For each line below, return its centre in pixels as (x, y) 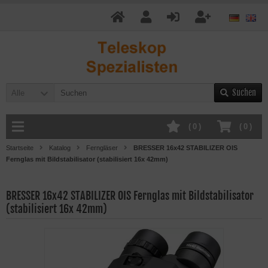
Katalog (60, 148)
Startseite (20, 148)
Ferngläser (102, 148)
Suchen (244, 92)
